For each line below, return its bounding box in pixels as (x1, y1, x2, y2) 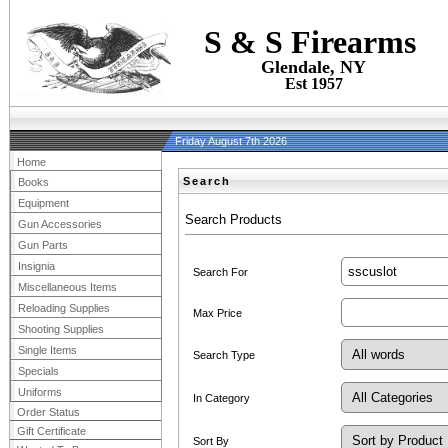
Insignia (18, 260, 55, 272)
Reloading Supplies (18, 302, 110, 314)
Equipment (18, 197, 69, 209)
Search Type (193, 348, 255, 361)
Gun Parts (18, 239, 68, 251)
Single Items (18, 344, 77, 356)
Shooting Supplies (18, 323, 104, 335)
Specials (18, 365, 59, 377)
